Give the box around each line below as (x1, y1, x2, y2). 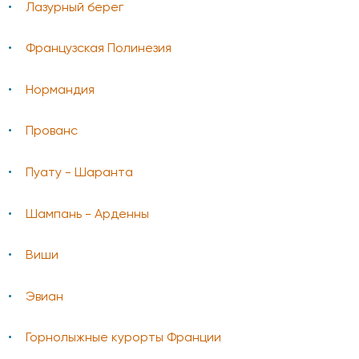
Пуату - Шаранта (26, 166, 133, 179)
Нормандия (26, 83, 95, 97)
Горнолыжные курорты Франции (26, 332, 221, 345)
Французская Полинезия (26, 42, 171, 56)
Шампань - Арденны (26, 208, 149, 221)
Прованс (26, 125, 78, 139)
